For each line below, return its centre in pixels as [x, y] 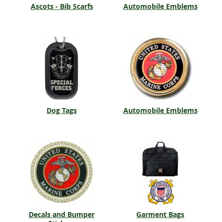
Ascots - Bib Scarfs [62, 6]
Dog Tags [62, 110]
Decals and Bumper [62, 214]
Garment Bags [160, 214]
